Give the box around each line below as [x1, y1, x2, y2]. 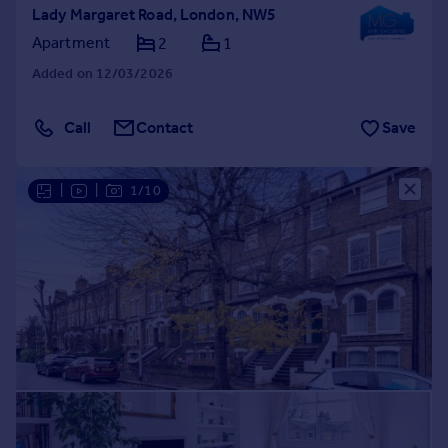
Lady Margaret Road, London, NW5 [32, 5, 277, 24]
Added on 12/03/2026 [32, 65, 173, 82]
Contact [136, 118, 194, 137]
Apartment [32, 33, 110, 52]
